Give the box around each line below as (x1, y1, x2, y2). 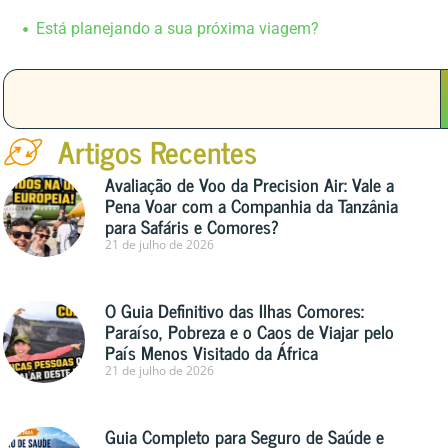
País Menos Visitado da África (105, 337, 319, 368)
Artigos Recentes (57, 126, 257, 177)
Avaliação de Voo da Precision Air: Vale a (105, 169, 395, 200)
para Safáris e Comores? (105, 211, 280, 242)
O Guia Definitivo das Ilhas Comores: (105, 295, 365, 326)
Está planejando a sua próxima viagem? (35, 19, 319, 39)
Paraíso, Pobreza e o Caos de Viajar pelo (105, 316, 395, 347)
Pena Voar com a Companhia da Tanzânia (105, 190, 399, 221)
